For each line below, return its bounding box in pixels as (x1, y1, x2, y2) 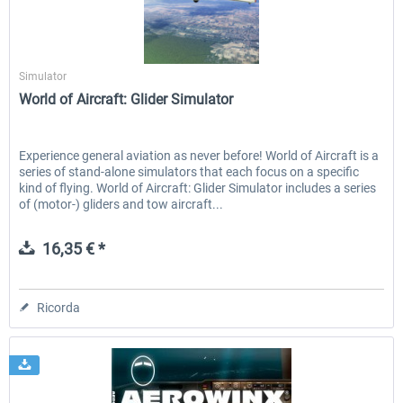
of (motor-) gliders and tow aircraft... (19, 197, 224, 212)
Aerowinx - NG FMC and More (24, 64, 188, 78)
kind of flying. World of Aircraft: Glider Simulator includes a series (19, 181, 377, 196)
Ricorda (37, 300, 81, 316)
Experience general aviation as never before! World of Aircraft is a (19, 148, 380, 164)
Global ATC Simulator (279, 64, 398, 78)
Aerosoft (177, 49, 227, 65)
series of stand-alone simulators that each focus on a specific (19, 165, 360, 180)
